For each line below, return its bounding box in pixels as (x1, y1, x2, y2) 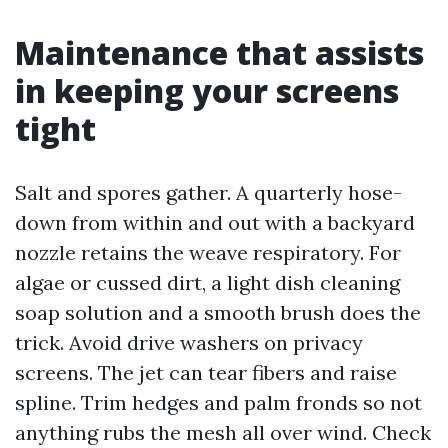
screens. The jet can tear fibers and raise (15, 360, 397, 385)
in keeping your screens (15, 69, 399, 112)
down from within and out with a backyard (15, 210, 415, 235)
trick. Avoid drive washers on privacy (15, 330, 363, 355)
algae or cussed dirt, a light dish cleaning (15, 270, 400, 295)
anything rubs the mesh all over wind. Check (15, 420, 431, 445)
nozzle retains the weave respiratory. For (15, 240, 401, 265)
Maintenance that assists (15, 31, 424, 74)
